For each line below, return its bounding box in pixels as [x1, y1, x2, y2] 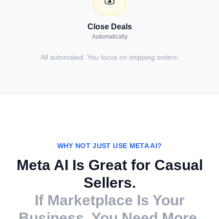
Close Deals [87, 22, 132, 31]
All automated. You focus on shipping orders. [40, 53, 179, 61]
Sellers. [83, 175, 136, 191]
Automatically [91, 33, 128, 40]
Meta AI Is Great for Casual [16, 157, 203, 173]
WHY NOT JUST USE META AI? [57, 142, 162, 150]
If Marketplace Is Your [34, 192, 185, 208]
